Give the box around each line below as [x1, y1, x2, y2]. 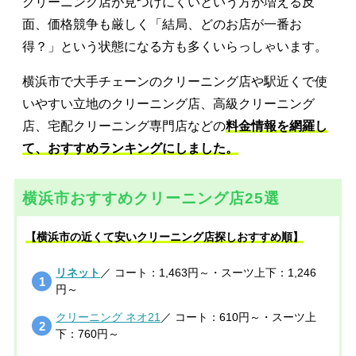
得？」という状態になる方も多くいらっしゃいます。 [22, 40, 327, 54]
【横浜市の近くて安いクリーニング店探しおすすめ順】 [25, 230, 304, 243]
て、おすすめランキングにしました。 [22, 141, 238, 156]
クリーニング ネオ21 [56, 310, 161, 323]
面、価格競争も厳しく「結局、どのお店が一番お [22, 17, 302, 32]
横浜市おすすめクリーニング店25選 [22, 189, 280, 207]
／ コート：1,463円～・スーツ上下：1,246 [100, 265, 317, 279]
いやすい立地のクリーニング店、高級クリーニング [22, 97, 315, 111]
